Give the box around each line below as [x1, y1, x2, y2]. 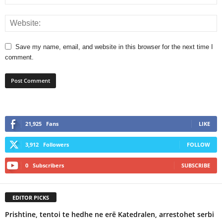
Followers [43, 140, 69, 148]
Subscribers [33, 161, 64, 169]
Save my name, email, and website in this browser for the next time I [15, 43, 213, 51]
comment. [5, 53, 34, 61]
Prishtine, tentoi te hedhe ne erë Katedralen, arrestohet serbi [5, 209, 214, 219]
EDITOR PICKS [12, 193, 49, 201]
